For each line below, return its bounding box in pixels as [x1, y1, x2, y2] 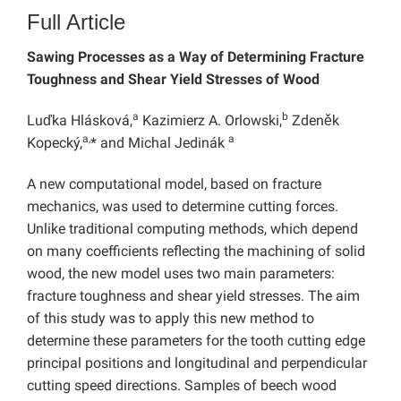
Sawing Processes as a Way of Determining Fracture [27, 48, 364, 66]
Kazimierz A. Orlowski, [139, 112, 282, 130]
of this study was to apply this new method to [27, 310, 314, 328]
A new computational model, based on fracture [27, 175, 321, 193]
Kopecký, [27, 134, 82, 152]
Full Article [27, 10, 125, 35]
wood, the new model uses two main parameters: [27, 265, 335, 283]
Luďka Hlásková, [27, 112, 132, 130]
